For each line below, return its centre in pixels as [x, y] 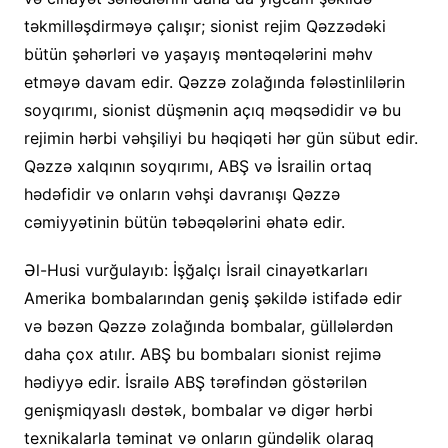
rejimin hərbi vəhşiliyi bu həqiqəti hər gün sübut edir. [220, 137]
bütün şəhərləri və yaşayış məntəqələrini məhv [198, 53]
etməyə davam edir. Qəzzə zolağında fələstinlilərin [214, 81]
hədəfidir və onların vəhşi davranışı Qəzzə [181, 193]
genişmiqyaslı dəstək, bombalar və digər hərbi [198, 409]
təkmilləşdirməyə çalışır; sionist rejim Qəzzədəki [204, 25]
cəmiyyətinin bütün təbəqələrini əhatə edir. [184, 221]
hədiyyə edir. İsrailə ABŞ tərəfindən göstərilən [195, 381]
